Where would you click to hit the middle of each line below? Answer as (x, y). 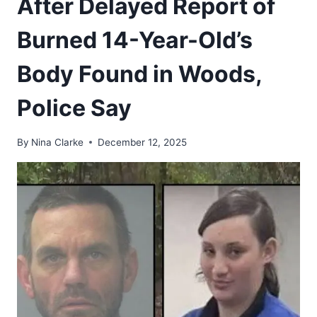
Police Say (74, 108)
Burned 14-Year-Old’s (135, 40)
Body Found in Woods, (139, 74)
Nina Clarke (58, 142)
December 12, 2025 (143, 142)
